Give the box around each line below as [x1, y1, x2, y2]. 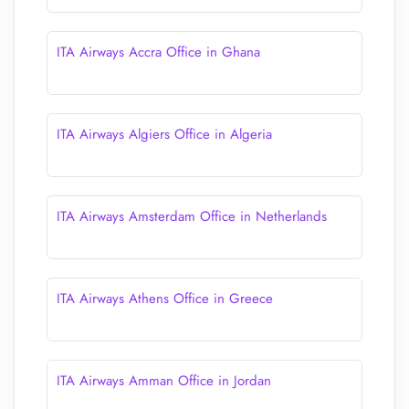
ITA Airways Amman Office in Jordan [57, 371, 271, 391]
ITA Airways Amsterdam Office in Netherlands [57, 206, 327, 226]
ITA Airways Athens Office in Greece [57, 288, 273, 309]
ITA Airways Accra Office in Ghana [57, 42, 260, 62]
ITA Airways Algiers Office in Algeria [57, 124, 272, 144]
